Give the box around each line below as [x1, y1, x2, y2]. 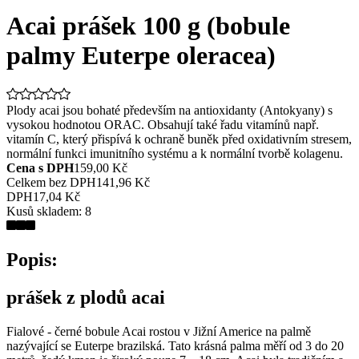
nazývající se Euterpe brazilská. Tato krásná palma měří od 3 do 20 [6, 338, 344, 353]
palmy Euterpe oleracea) [6, 40, 276, 70]
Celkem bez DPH [6, 175, 96, 189]
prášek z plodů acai [6, 286, 165, 308]
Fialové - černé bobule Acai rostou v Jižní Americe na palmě [6, 324, 311, 338]
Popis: [6, 248, 58, 270]
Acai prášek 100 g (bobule [6, 10, 290, 40]
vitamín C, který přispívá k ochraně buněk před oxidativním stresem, [6, 132, 352, 146]
